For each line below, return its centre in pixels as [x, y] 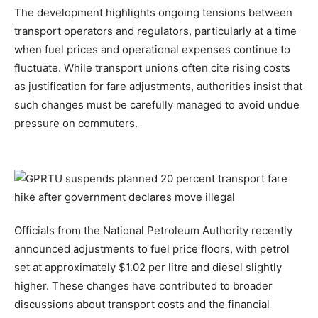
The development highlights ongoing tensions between [153, 12]
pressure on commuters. [76, 123]
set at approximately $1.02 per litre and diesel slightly [148, 267]
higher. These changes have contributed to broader [143, 286]
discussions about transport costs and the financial [142, 304]
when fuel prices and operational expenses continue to [152, 49]
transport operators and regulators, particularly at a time [155, 31]
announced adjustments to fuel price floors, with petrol [152, 249]
